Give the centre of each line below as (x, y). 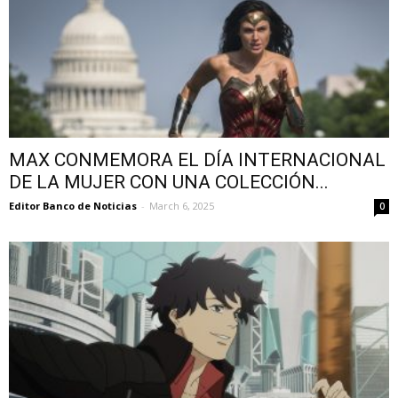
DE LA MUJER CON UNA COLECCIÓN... (169, 183)
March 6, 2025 (182, 206)
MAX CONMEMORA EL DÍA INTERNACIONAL (197, 160)
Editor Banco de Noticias (73, 206)
